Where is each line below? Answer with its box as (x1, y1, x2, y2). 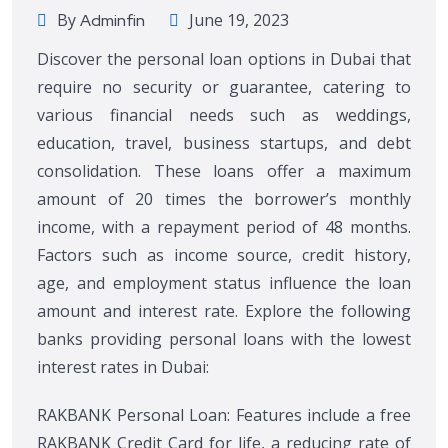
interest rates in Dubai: (37, 356, 209, 379)
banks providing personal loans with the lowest (37, 328, 411, 351)
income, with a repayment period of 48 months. (37, 216, 411, 239)
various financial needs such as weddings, (37, 104, 411, 127)
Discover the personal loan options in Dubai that (37, 48, 411, 71)
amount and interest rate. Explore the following (37, 300, 411, 323)
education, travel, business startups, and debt (37, 132, 411, 155)
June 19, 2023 (189, 9, 289, 32)
